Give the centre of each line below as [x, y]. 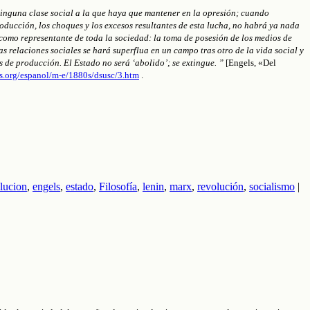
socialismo [272, 186]
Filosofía [118, 186]
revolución [220, 186]
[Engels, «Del [250, 62]
